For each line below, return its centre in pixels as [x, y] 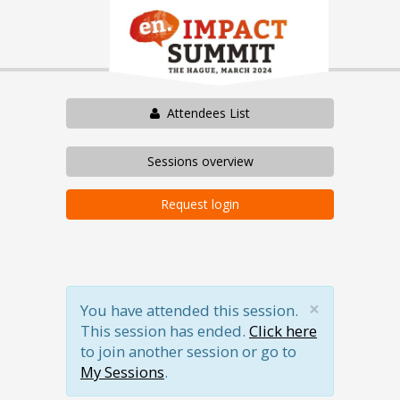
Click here [283, 331]
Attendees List [205, 113]
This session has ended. [165, 331]
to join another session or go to [188, 351]
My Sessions [122, 372]
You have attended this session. [189, 310]
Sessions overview [200, 161]
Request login [200, 204]
